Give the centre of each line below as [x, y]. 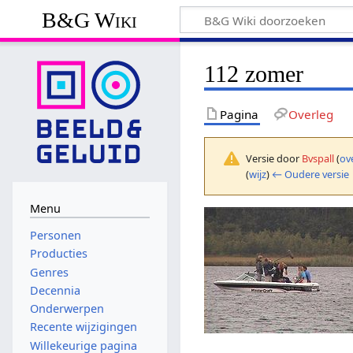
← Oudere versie [311, 174]
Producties [58, 254]
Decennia [55, 290]
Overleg [310, 114]
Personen [55, 236]
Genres [49, 272]
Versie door [274, 158]
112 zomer [254, 74]
